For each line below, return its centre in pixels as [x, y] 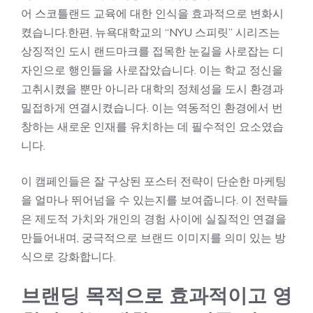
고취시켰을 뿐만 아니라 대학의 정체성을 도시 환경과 [152, 89]
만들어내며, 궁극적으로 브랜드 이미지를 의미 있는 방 [153, 238]
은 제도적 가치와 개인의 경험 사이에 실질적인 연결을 [154, 219]
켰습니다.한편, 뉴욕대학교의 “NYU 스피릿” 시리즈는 [151, 32]
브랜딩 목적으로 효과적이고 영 [156, 296]
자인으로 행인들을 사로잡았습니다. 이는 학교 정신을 [152, 70]
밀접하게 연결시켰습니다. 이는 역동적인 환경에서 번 [152, 108]
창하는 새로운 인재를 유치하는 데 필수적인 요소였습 [152, 126]
